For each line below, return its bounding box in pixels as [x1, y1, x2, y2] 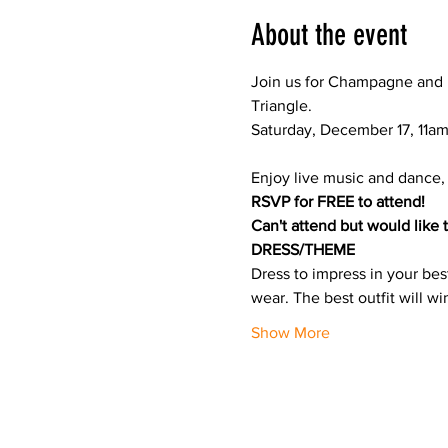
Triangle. [250, 97, 312, 115]
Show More [250, 324, 330, 342]
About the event [250, 17, 407, 54]
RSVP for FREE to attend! [250, 193, 425, 211]
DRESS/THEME [250, 241, 355, 259]
